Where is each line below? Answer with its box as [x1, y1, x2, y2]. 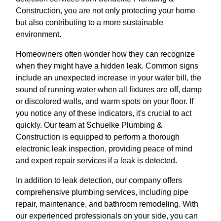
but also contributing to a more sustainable [16, 18, 163, 27]
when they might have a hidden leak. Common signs [16, 62, 198, 70]
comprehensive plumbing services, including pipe [16, 188, 188, 196]
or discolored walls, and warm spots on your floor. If [16, 97, 193, 106]
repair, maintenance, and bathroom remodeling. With [16, 200, 198, 208]
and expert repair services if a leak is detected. [16, 156, 177, 165]
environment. [16, 30, 61, 38]
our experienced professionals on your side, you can [16, 212, 198, 220]
